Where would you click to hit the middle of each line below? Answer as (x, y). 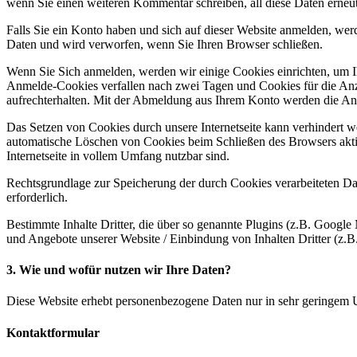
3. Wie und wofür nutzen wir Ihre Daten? (119, 270)
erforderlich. (37, 197)
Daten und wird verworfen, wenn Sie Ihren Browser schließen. (165, 44)
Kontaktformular (53, 332)
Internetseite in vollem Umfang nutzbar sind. (118, 155)
